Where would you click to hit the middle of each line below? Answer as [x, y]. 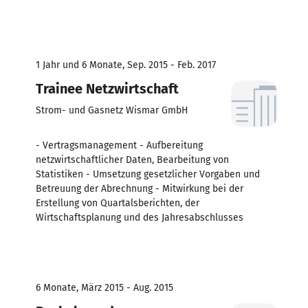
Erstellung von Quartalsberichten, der [118, 203]
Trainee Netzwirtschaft [107, 88]
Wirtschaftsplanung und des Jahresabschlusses [140, 217]
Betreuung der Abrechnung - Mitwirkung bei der [140, 188]
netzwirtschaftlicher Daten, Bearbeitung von [132, 159]
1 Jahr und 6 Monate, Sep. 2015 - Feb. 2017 [126, 65]
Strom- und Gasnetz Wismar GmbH [112, 110]
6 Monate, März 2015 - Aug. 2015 [104, 287]
